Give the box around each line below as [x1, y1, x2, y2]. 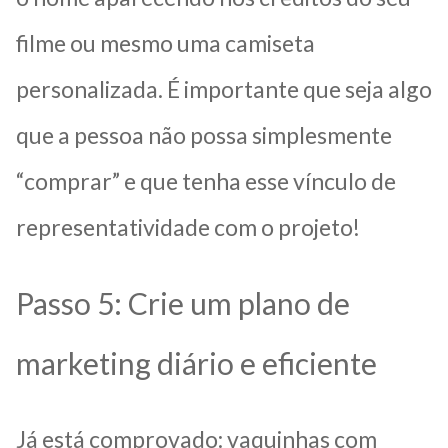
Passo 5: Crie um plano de [16, 284, 350, 321]
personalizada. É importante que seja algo [16, 74, 432, 103]
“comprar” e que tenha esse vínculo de [16, 166, 396, 195]
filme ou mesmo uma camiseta [16, 28, 315, 57]
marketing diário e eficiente [16, 344, 377, 381]
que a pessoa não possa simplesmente [16, 120, 392, 149]
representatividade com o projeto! [16, 212, 360, 241]
